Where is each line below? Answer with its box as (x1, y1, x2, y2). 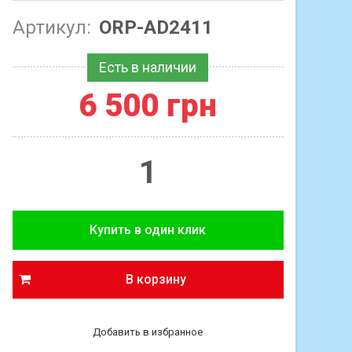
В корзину (125, 271, 186, 287)
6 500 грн (79, 86, 218, 124)
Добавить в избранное (93, 325, 203, 338)
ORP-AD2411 (98, 16, 213, 38)
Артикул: (12, 16, 91, 38)
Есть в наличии (98, 58, 196, 75)
